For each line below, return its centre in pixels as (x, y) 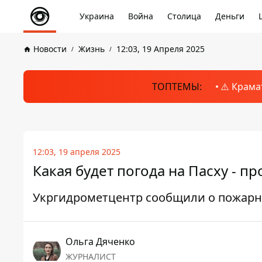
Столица (184, 16)
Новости (50, 49)
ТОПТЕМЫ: (177, 87)
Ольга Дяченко (100, 242)
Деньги (230, 16)
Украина (97, 16)
